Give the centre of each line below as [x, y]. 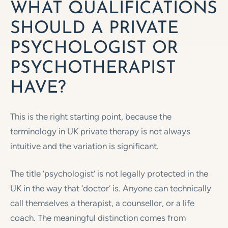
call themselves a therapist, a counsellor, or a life [102, 203]
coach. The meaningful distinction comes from [98, 218]
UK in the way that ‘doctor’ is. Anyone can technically [111, 188]
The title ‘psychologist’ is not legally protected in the [109, 174]
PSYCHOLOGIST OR [94, 49]
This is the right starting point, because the [91, 116]
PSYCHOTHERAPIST [93, 69]
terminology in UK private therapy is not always [100, 131]
